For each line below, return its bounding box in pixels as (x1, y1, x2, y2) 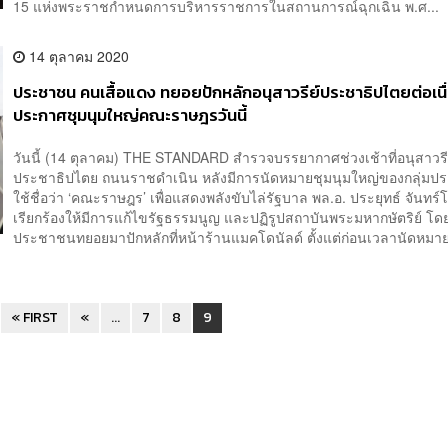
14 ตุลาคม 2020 (25, 46, 130, 67)
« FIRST (11, 306, 59, 328)
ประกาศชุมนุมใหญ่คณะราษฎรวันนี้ (13, 103, 248, 129)
